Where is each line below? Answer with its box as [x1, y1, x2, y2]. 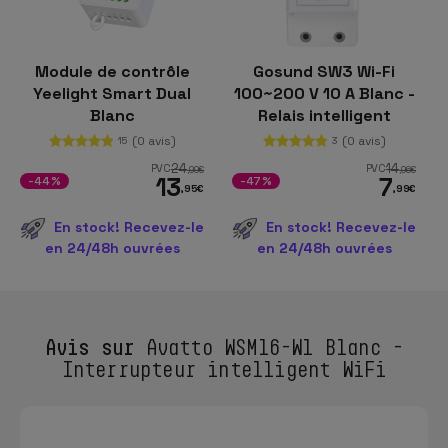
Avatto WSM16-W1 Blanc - [134, 334, 404, 359]
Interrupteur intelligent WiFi [61, 356, 387, 381]
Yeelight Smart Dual [33, 82, 191, 104]
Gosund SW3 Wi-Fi [253, 60, 395, 82]
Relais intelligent [257, 104, 391, 126]
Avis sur [44, 333, 135, 359]
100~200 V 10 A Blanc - [233, 82, 415, 104]
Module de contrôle [34, 60, 190, 82]
